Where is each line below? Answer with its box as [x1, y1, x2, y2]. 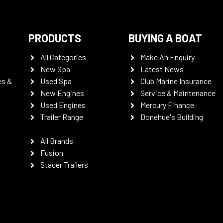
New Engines [40, 88, 84, 98]
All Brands [40, 136, 73, 145]
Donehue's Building [140, 112, 204, 121]
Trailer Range [40, 112, 83, 121]
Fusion [40, 148, 63, 157]
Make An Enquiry [140, 52, 195, 62]
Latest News [140, 64, 184, 74]
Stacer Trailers [40, 160, 88, 169]
